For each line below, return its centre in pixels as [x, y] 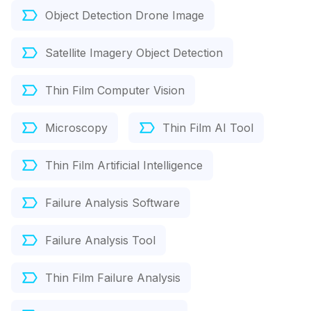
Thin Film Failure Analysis [113, 278]
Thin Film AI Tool [208, 128]
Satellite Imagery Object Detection [134, 53]
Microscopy [76, 128]
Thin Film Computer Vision [115, 91]
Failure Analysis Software [112, 203]
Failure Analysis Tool [100, 241]
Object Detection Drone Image [125, 16]
